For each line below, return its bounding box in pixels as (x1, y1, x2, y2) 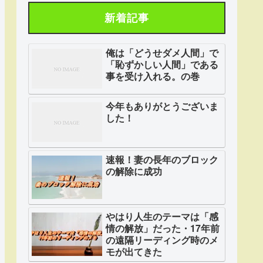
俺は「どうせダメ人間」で (106, 45, 218, 59)
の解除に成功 (106, 164, 162, 178)
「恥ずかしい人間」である (106, 57, 218, 71)
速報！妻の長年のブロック (106, 152, 218, 166)
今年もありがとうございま (106, 99, 218, 113)
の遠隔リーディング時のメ (106, 233, 218, 247)
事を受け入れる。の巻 (106, 69, 200, 83)
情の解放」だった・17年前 (106, 221, 220, 235)
